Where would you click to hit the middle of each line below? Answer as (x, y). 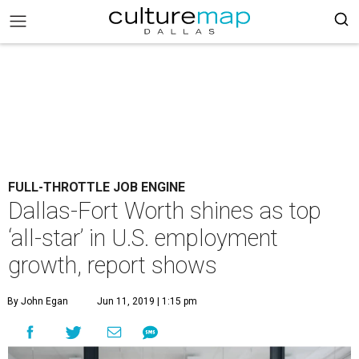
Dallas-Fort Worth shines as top (165, 211)
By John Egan (38, 301)
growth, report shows (113, 265)
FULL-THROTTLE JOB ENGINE (97, 187)
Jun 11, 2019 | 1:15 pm (147, 301)
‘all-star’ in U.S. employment (143, 238)
